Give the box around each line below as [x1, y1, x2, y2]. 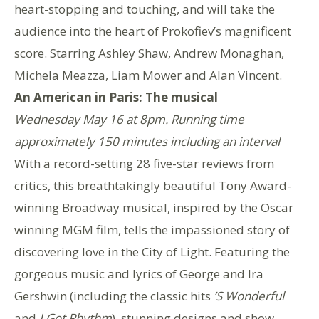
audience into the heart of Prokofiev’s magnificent [14, 22, 291, 39]
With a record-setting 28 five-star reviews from [14, 155, 274, 172]
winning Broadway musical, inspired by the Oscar [14, 199, 293, 216]
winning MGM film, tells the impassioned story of [14, 221, 290, 238]
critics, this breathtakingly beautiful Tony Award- [14, 177, 291, 194]
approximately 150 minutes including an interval [14, 132, 280, 150]
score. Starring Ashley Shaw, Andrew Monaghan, [14, 44, 284, 61]
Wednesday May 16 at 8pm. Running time [14, 110, 244, 127]
